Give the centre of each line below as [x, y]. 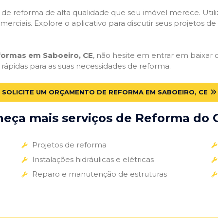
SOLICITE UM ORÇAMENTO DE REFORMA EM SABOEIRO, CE [105, 92]
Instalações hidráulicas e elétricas [93, 159]
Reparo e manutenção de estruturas [99, 174]
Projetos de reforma [69, 145]
